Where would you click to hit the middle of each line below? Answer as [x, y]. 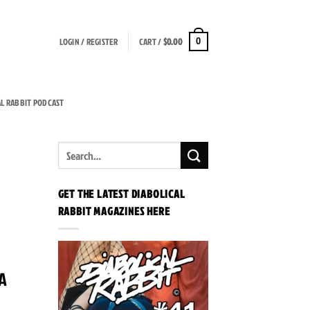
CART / [151, 42]
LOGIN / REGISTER [89, 42]
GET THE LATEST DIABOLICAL [121, 194]
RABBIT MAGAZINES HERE [114, 211]
